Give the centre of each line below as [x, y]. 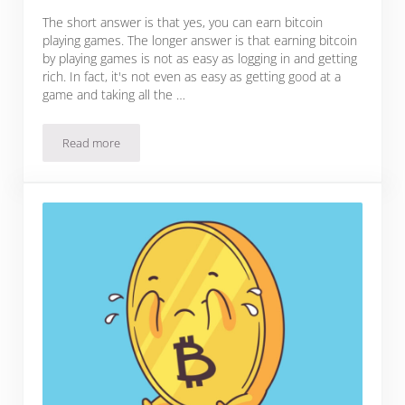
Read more [92, 143]
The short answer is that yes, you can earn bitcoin [183, 23]
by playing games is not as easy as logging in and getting [200, 59]
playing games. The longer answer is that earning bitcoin [200, 41]
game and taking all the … [114, 95]
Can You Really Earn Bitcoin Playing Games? [204, 148]
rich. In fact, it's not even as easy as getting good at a [192, 77]
